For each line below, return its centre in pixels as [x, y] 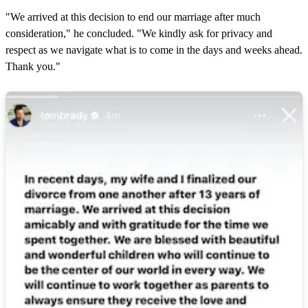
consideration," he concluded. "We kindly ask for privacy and [139, 34]
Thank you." [33, 67]
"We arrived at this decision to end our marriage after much [133, 17]
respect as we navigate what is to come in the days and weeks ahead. [154, 50]
